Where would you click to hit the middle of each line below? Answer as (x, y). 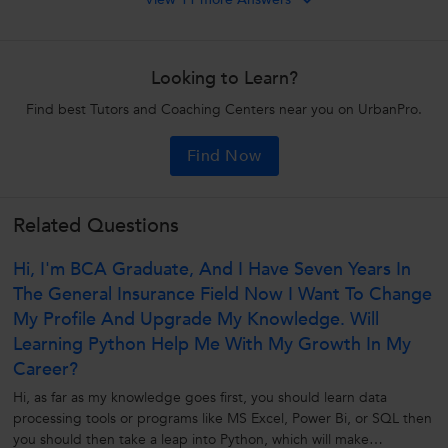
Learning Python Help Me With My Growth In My (212, 345)
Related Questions (96, 226)
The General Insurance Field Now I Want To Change (222, 295)
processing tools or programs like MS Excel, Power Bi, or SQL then (222, 419)
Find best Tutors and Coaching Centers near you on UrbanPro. (224, 110)
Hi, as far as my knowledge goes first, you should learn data (200, 398)
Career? (45, 370)
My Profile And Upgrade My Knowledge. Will (196, 320)
